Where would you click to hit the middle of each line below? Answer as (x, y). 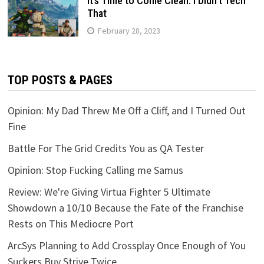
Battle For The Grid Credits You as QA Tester (105, 148)
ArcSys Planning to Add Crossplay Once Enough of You (126, 246)
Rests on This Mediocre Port (70, 224)
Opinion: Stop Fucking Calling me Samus (95, 170)
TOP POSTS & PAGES (60, 80)
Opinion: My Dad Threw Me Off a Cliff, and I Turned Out (126, 111)
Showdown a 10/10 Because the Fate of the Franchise (125, 208)
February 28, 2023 (129, 31)
